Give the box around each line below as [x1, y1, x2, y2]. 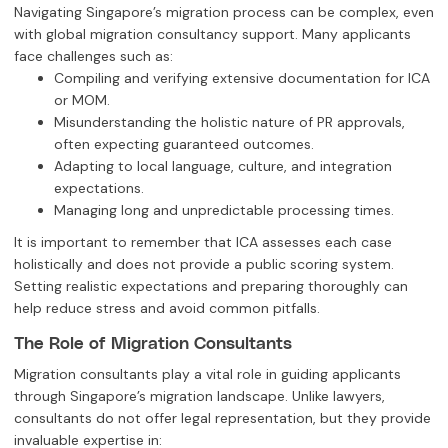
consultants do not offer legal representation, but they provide [14, 408, 431, 427]
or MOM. [54, 90, 110, 109]
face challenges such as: [14, 46, 173, 65]
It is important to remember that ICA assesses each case [14, 232, 392, 251]
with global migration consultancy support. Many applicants [14, 24, 411, 43]
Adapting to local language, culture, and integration [54, 156, 392, 175]
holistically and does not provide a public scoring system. [14, 254, 394, 273]
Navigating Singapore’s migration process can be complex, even [14, 2, 434, 21]
